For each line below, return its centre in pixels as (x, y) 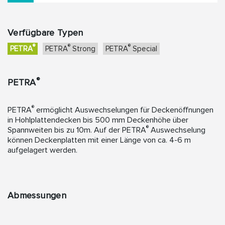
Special (144, 49)
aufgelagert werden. (42, 150)
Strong (83, 49)
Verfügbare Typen (45, 33)
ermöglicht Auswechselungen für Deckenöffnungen (124, 110)
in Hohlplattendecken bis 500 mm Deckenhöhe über (98, 120)
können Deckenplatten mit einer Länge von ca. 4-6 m (99, 140)
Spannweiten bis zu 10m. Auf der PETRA (77, 130)
